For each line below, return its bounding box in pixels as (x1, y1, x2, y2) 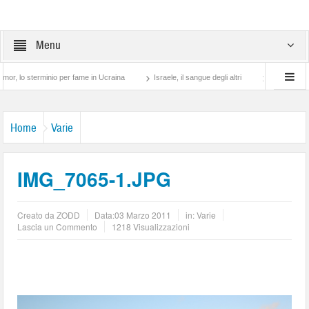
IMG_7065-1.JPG (17, 165, 172, 193)
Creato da (17, 209, 57, 221)
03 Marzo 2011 (114, 209, 172, 221)
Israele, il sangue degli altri (121, 73, 210, 81)
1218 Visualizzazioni (112, 221, 190, 232)
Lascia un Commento (17, 221, 98, 232)
